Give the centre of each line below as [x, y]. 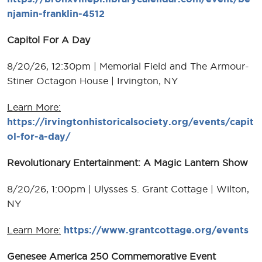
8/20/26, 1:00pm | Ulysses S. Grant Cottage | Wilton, [128, 189]
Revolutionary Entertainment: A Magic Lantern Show [127, 162]
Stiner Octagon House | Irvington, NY [92, 80]
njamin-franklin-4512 [56, 13]
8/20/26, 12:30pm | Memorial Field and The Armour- [128, 66]
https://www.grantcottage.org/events [156, 230]
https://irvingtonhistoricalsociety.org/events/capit [130, 121]
